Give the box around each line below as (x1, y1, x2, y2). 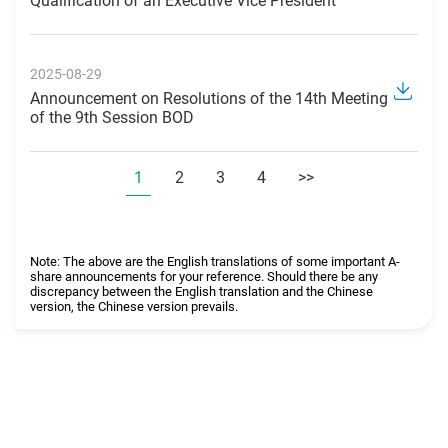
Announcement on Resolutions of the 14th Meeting (30, 89, 388, 109)
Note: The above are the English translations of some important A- (30, 254, 400, 270)
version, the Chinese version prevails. (30, 299, 238, 315)
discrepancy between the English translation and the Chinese (30, 284, 373, 300)
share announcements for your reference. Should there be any (30, 269, 378, 285)
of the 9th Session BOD (30, 108, 194, 128)
